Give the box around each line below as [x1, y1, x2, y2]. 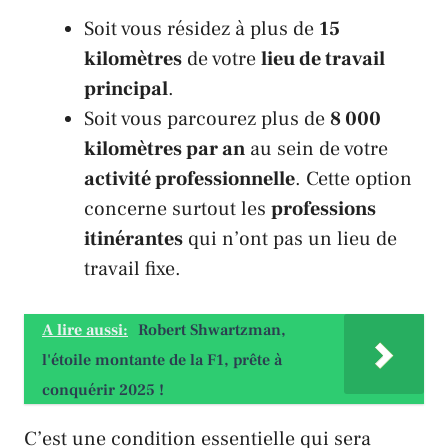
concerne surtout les [84, 195, 271, 222]
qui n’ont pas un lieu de [183, 225, 397, 252]
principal [84, 75, 168, 102]
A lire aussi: [42, 319, 128, 340]
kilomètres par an [84, 135, 245, 162]
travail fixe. [84, 255, 181, 282]
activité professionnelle [84, 165, 295, 192]
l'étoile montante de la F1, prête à [42, 349, 282, 370]
